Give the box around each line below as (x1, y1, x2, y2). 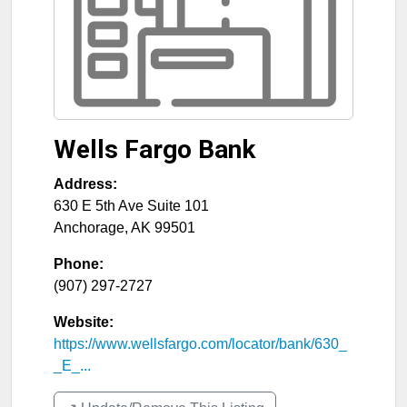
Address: (54, 176, 117, 192)
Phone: (54, 256, 104, 272)
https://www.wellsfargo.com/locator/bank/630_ (54, 336, 347, 352)
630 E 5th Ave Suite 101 (54, 198, 209, 213)
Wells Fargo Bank (54, 134, 255, 164)
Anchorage (54, 220, 124, 235)
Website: (54, 314, 114, 330)
